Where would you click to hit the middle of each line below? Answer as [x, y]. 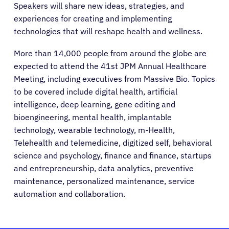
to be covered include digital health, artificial [96, 91]
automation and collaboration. [70, 194]
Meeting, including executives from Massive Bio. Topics [114, 79]
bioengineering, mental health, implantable [93, 117]
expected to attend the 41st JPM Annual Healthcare [110, 66]
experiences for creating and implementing [93, 18]
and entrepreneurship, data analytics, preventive [104, 168]
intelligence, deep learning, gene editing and [95, 104]
